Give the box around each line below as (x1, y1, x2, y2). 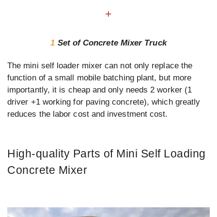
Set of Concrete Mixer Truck (57, 38, 167, 47)
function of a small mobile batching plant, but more (7, 73, 192, 82)
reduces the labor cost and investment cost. (7, 109, 168, 119)
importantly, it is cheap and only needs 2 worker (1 (7, 85, 192, 94)
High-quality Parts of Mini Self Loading (7, 147, 206, 160)
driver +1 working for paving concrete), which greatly (7, 97, 201, 107)
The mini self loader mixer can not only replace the (7, 61, 193, 70)
